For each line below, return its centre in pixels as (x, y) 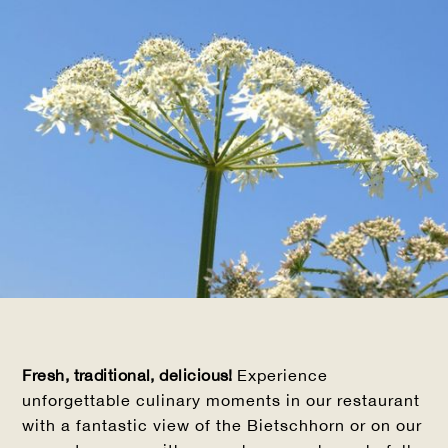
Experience (283, 375)
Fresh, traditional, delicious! (130, 375)
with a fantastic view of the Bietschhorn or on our (222, 425)
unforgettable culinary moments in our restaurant (221, 400)
